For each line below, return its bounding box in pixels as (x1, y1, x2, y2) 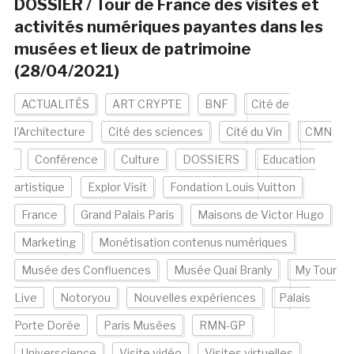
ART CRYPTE (111, 97, 182, 111)
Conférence (34, 153, 98, 167)
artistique (13, 180, 65, 194)
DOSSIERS (182, 153, 239, 167)
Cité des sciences (107, 125, 203, 139)
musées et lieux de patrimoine (13, 40, 251, 59)
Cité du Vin (225, 125, 282, 139)
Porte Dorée (13, 318, 81, 333)
